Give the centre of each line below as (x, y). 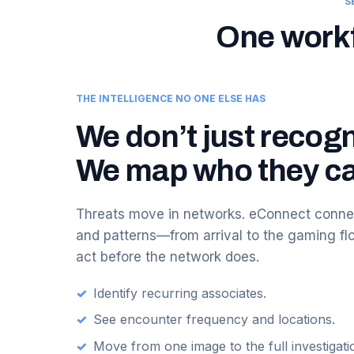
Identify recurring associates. (180, 293)
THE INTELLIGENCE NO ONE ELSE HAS (171, 98)
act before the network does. (168, 256)
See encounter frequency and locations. (214, 320)
